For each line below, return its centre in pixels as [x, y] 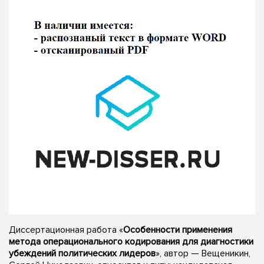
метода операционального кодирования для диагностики [131, 241]
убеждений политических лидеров [82, 253]
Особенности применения [178, 230]
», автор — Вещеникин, [203, 253]
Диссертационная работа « [66, 230]
